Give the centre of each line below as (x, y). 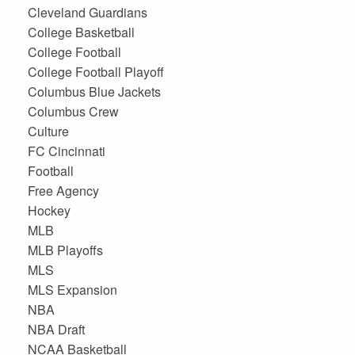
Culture (49, 132)
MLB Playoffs (66, 250)
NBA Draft (57, 330)
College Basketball (82, 32)
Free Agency (64, 191)
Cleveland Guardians (88, 13)
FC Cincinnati (67, 151)
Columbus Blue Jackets (95, 92)
